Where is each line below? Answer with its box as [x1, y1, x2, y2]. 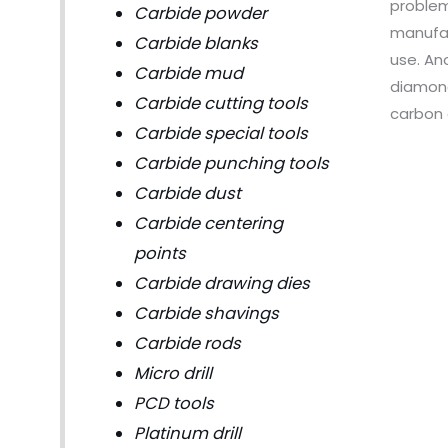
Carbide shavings [133, 301, 279, 325]
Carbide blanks [133, 31, 258, 55]
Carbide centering [133, 211, 283, 235]
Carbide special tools [133, 121, 308, 145]
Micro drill [133, 361, 212, 385]
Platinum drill [133, 421, 241, 445]
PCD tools [133, 391, 214, 415]
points [133, 241, 186, 265]
